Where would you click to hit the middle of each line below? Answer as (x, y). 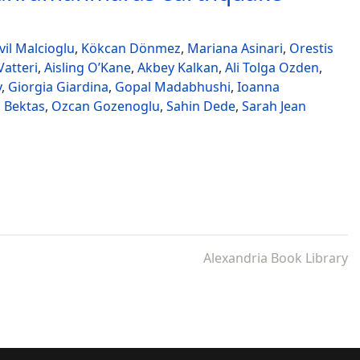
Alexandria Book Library (276, 258)
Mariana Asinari (235, 48)
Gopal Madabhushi (173, 87)
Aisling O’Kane (88, 67)
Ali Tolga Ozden (272, 67)
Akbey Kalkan (178, 67)
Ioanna (258, 87)
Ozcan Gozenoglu (106, 106)
